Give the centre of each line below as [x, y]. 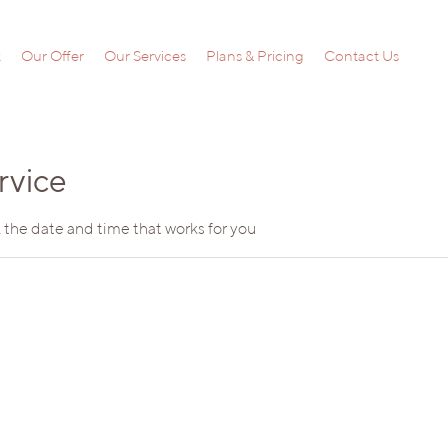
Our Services [144, 55]
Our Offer [52, 55]
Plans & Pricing [254, 55]
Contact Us [361, 55]
